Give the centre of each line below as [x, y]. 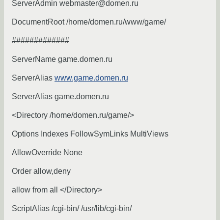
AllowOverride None [47, 153]
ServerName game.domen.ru [62, 59]
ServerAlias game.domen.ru [60, 97]
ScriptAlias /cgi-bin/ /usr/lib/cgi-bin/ [72, 209]
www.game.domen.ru [91, 78]
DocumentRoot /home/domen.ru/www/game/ [89, 22]
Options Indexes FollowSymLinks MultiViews [90, 134]
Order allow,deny [41, 171]
